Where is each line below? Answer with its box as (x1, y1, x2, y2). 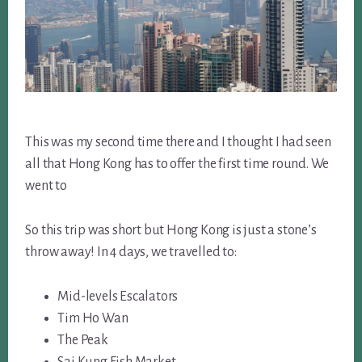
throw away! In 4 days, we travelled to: (25, 244, 237, 259)
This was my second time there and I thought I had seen (25, 134, 331, 149)
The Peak (57, 332, 108, 347)
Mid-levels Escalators (57, 288, 179, 304)
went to (25, 178, 67, 193)
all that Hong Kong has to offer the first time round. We (25, 156, 330, 171)
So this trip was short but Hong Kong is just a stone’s (25, 222, 317, 238)
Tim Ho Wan (57, 310, 128, 326)
